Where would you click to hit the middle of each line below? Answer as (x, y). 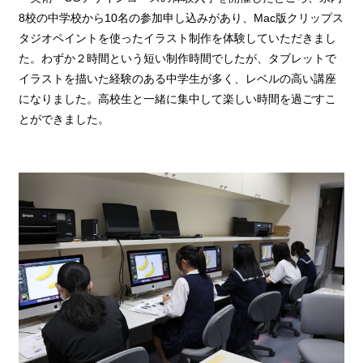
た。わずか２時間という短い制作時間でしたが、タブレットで (178, 58)
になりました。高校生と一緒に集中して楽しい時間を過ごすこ (178, 98)
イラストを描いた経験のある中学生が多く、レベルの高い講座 (178, 78)
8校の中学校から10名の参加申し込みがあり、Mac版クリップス (181, 17)
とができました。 (64, 119)
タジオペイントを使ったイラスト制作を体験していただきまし (178, 38)
